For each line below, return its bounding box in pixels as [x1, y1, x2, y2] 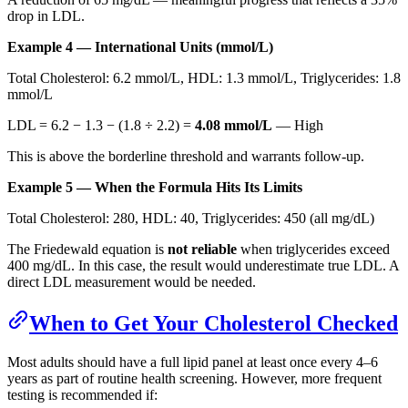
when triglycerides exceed [237, 240, 390, 257]
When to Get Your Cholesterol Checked [29, 311, 398, 335]
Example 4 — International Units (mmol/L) [7, 38, 273, 55]
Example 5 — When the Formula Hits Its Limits [7, 178, 302, 195]
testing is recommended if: [7, 386, 158, 403]
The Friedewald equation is [7, 240, 168, 257]
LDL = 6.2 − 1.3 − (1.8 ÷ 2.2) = [7, 117, 195, 133]
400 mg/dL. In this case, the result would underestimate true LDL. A [7, 257, 399, 273]
